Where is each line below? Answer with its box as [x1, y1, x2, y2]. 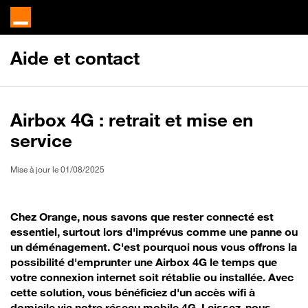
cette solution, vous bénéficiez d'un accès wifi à [10, 285, 255, 299]
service [10, 130, 72, 151]
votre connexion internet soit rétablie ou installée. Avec [10, 270, 294, 284]
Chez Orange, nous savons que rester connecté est [10, 210, 274, 223]
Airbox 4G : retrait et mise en [10, 109, 253, 131]
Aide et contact [10, 47, 140, 69]
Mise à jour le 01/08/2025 [10, 164, 104, 175]
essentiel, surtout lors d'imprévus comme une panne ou [10, 225, 298, 239]
